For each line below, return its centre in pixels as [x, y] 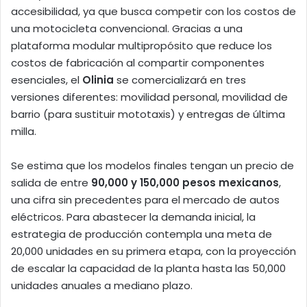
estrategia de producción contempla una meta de [142, 234]
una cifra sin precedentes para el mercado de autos [145, 200]
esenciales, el [47, 80]
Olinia [98, 80]
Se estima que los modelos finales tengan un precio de [152, 166]
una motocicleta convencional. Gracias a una [127, 29]
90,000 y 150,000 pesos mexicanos [185, 183]
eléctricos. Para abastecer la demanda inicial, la [133, 217]
